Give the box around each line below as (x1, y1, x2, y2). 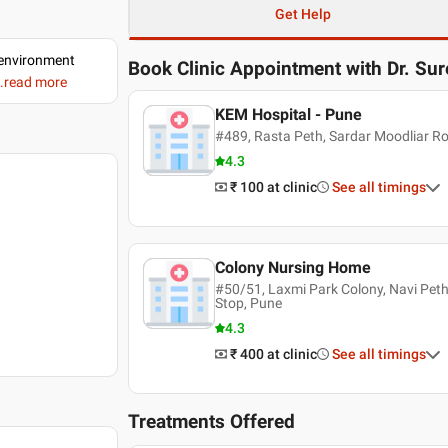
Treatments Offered (128, 411, 296, 433)
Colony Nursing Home (214, 258, 371, 277)
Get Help (274, 6, 331, 22)
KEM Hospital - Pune (214, 105, 362, 124)
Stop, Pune (214, 295, 282, 311)
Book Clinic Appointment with (128, 58, 383, 80)
